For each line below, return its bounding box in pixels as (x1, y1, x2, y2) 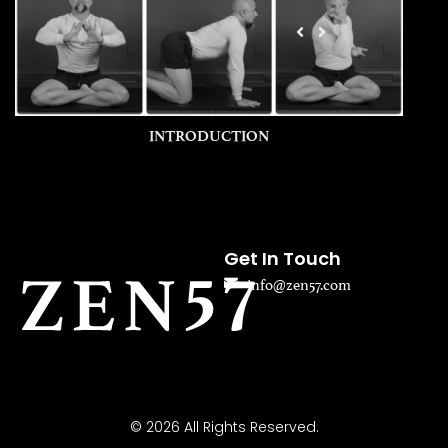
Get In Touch (224, 246, 341, 272)
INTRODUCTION (149, 127, 269, 146)
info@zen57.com (246, 271, 351, 295)
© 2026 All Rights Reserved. (129, 416, 319, 437)
